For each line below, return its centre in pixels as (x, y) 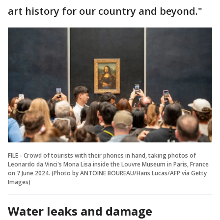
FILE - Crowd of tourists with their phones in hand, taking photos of (102, 156)
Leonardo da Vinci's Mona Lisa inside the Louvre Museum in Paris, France (108, 165)
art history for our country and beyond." (105, 11)
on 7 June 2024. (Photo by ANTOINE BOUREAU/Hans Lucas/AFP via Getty (107, 173)
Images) (19, 182)
